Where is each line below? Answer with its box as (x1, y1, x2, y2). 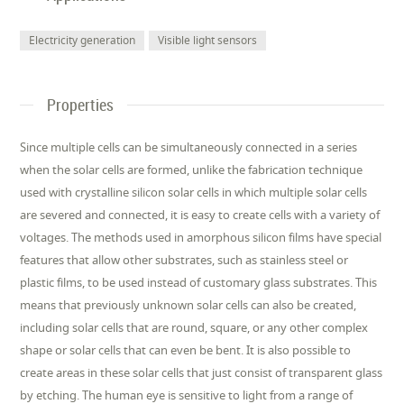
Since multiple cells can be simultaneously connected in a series (20, 139, 358, 155)
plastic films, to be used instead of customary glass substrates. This (20, 274, 378, 290)
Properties (47, 94, 115, 115)
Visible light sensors (158, 32, 258, 48)
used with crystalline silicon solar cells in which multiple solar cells (20, 184, 368, 200)
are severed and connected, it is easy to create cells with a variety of (20, 207, 381, 223)
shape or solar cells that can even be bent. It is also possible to (20, 342, 352, 358)
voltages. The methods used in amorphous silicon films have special (20, 229, 382, 245)
